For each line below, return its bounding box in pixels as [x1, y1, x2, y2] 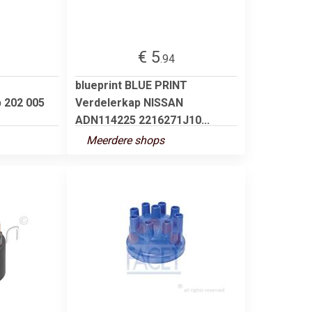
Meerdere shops [86, 133, 164, 147]
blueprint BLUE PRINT [75, 78, 187, 92]
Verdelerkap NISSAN [75, 95, 183, 109]
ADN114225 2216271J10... [75, 113, 210, 127]
